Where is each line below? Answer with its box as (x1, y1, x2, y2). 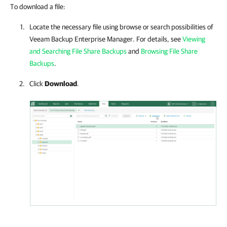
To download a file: (10, 3, 65, 11)
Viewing (182, 35, 205, 43)
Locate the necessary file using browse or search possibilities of (29, 23, 213, 31)
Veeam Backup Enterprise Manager (29, 35, 133, 43)
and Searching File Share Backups (29, 47, 127, 55)
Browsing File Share (141, 47, 198, 55)
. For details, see (133, 35, 182, 43)
